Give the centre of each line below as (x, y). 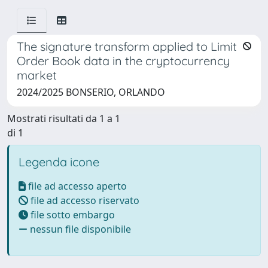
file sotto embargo (71, 215)
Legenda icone (59, 162)
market (37, 75)
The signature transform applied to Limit (127, 46)
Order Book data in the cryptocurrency (123, 61)
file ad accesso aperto (76, 186)
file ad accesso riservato (84, 200)
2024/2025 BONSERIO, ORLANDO (91, 92)
